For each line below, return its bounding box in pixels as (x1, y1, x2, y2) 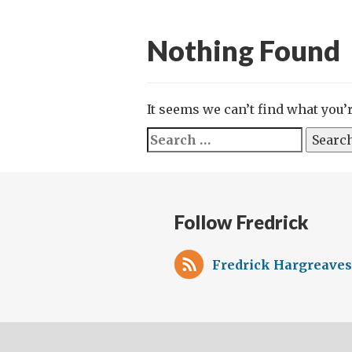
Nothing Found (147, 33, 340, 68)
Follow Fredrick (174, 211, 309, 233)
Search (146, 129, 192, 145)
